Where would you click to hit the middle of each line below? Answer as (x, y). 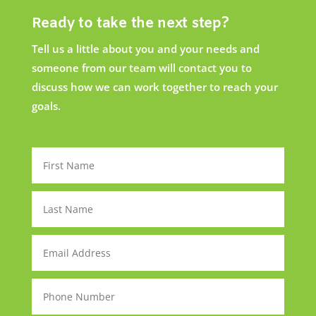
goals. (46, 105)
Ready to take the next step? (130, 23)
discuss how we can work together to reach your (154, 86)
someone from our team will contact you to (141, 67)
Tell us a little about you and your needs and (145, 48)
